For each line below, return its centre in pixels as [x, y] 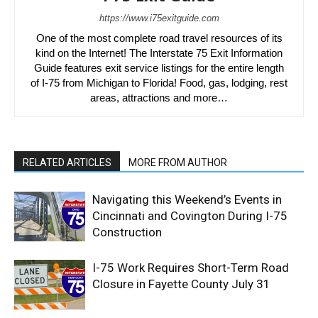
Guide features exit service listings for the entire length [159, 68]
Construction [127, 232]
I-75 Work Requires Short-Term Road [191, 268]
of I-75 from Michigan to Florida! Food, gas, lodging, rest [159, 83]
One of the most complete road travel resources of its [159, 38]
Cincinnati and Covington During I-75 [190, 216]
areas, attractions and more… [159, 98]
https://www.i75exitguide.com [159, 18]
